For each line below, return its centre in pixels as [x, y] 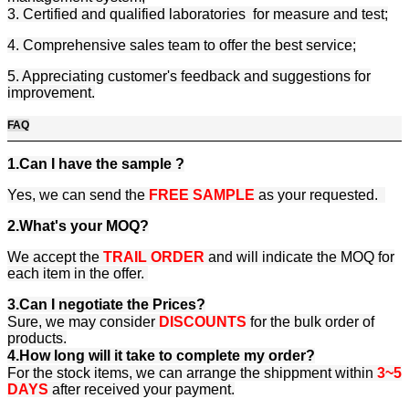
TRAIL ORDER [154, 257]
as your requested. [322, 195]
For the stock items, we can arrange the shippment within [192, 373]
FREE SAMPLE [202, 195]
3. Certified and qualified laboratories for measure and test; [198, 15]
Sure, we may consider [83, 322]
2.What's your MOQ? [78, 226]
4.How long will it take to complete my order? [161, 356]
